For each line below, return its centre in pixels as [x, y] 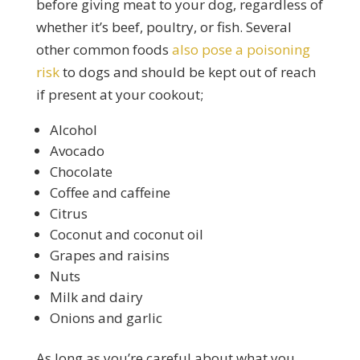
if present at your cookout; [119, 94]
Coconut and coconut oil [126, 234]
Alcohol [73, 129]
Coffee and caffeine [110, 192]
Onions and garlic [106, 317]
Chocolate [81, 171]
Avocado [77, 150]
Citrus [68, 213]
